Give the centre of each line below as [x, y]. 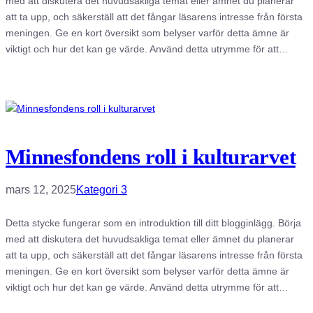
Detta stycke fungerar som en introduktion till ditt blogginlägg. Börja [153, 223]
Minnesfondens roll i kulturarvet [151, 157]
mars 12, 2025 [41, 190]
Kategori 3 [102, 190]
